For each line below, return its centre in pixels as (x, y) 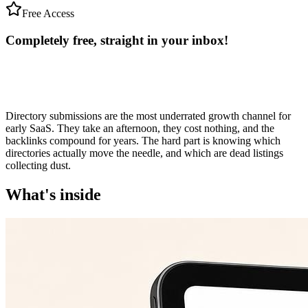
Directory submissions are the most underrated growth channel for (148, 116)
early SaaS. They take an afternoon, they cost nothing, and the (140, 129)
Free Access (48, 13)
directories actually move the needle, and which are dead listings (144, 153)
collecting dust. (38, 166)
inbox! (210, 40)
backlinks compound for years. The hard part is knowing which (143, 141)
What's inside (53, 195)
